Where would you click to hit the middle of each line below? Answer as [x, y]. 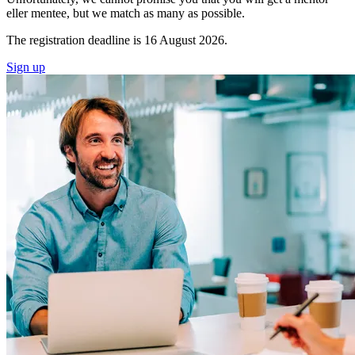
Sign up [26, 67]
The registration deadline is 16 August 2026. [117, 40]
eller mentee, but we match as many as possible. [126, 13]
